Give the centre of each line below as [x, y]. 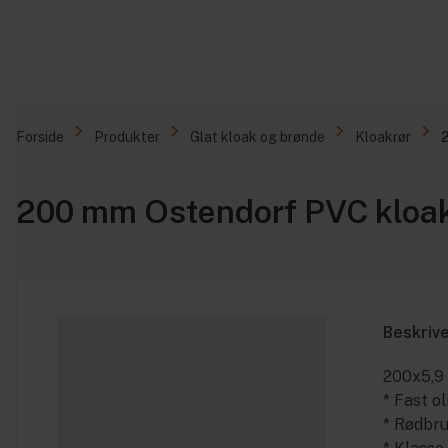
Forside [40, 137]
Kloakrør [383, 137]
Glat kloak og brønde [257, 137]
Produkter [127, 137]
